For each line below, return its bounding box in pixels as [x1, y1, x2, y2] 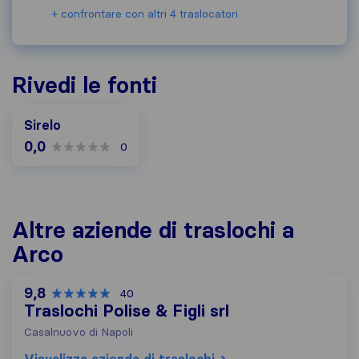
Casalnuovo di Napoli [24, 325, 133, 339]
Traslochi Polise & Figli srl [24, 301, 229, 321]
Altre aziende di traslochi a [12, 216, 294, 244]
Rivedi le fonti [12, 71, 157, 99]
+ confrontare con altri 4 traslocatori [52, 6, 238, 21]
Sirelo [24, 117, 61, 133]
